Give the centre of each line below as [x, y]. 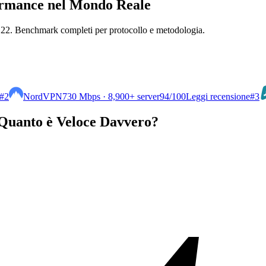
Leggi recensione [218, 96]
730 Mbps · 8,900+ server [111, 96]
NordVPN [43, 96]
